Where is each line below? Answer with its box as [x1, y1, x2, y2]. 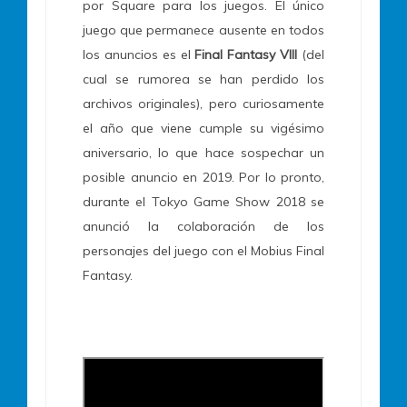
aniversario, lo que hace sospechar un [83, 144, 324, 162]
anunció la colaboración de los [83, 218, 324, 235]
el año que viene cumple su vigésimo [83, 120, 324, 137]
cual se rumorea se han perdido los [83, 71, 324, 88]
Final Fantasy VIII [194, 46, 298, 64]
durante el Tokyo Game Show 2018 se [83, 194, 324, 211]
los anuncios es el [83, 46, 195, 64]
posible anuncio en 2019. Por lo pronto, [83, 169, 324, 186]
